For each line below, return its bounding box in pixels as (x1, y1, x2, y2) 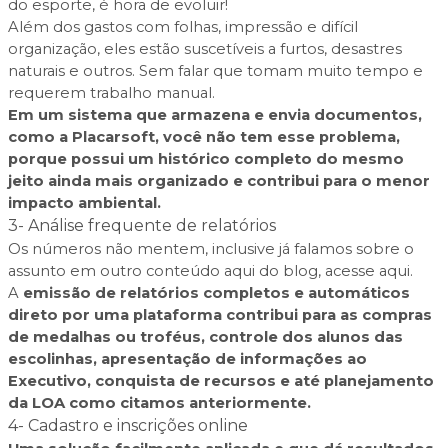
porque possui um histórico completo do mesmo (8, 149, 404, 168)
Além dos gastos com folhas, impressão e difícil (8, 17, 358, 36)
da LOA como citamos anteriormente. (8, 393, 311, 412)
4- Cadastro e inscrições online (8, 415, 248, 435)
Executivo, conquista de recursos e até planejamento (8, 371, 434, 390)
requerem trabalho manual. (8, 83, 215, 102)
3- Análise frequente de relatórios (8, 215, 276, 235)
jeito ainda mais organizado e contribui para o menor (8, 171, 430, 190)
